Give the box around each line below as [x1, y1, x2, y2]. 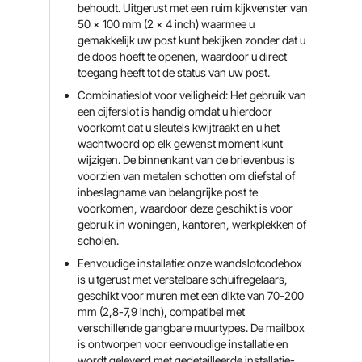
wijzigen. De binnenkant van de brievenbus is [78, 153, 296, 166]
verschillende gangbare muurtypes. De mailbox [78, 321, 305, 335]
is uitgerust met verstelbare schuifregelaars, [78, 272, 288, 286]
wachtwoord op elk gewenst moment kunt [78, 137, 284, 150]
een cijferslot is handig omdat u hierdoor [78, 104, 273, 118]
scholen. [78, 234, 120, 247]
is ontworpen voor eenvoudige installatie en [78, 337, 289, 351]
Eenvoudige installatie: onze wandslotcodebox [78, 256, 303, 270]
